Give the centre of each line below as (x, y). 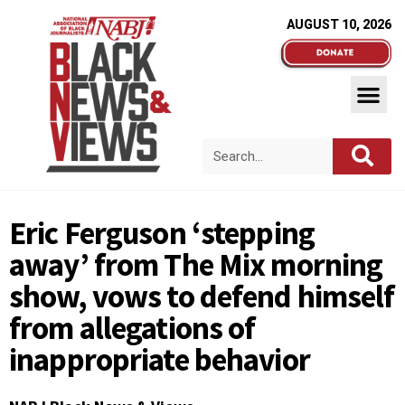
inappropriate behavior (160, 360)
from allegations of (132, 328)
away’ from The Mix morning (196, 265)
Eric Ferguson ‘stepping (162, 233)
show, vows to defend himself (202, 297)
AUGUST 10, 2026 (339, 24)
